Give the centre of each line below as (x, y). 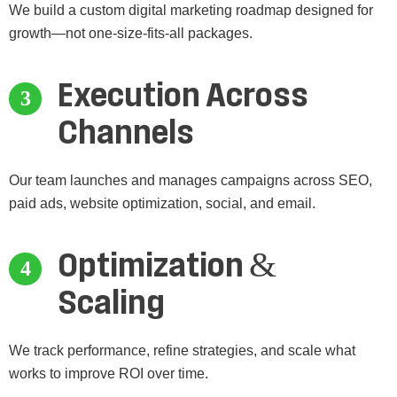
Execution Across (183, 96)
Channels (126, 133)
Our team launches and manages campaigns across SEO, (191, 181)
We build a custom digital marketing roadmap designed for (191, 11)
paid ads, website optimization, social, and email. (162, 204)
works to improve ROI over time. (109, 374)
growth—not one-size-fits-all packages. (131, 34)
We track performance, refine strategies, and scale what (182, 351)
